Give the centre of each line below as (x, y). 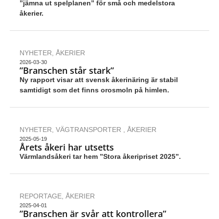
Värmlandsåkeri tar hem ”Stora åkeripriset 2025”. (100, 157)
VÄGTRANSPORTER (89, 130)
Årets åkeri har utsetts (67, 147)
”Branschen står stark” (67, 71)
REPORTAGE (41, 196)
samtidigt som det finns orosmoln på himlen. (94, 90)
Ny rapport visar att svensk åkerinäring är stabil (99, 80)
